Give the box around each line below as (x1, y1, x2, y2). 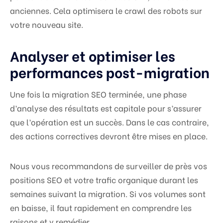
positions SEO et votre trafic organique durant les (10, 174, 198, 186)
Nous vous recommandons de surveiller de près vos (10, 160, 207, 172)
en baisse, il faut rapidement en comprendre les (10, 202, 192, 214)
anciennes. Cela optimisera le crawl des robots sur (10, 4, 202, 16)
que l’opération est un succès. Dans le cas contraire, (10, 116, 209, 128)
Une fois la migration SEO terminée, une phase (10, 88, 187, 100)
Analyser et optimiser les (10, 45, 175, 66)
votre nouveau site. (10, 18, 83, 30)
